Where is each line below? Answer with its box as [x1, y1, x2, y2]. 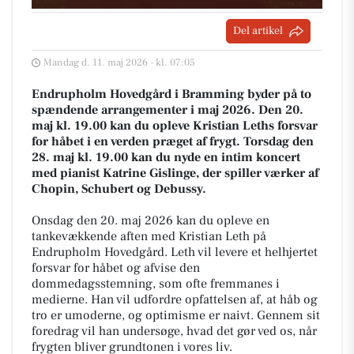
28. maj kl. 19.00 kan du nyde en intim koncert [32, 149, 300, 166]
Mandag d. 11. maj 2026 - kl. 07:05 [43, 56, 195, 70]
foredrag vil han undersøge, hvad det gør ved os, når [32, 323, 317, 340]
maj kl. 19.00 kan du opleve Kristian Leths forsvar [32, 118, 318, 134]
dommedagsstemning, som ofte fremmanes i [32, 276, 280, 292]
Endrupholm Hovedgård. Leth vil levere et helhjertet [32, 244, 318, 261]
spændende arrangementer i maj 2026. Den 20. [32, 102, 303, 119]
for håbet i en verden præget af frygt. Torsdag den [32, 134, 314, 150]
